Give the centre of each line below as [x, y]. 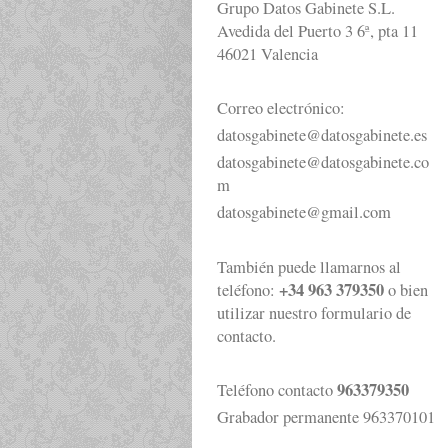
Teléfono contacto [277, 389]
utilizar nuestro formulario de [314, 312]
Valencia [289, 53]
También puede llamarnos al [309, 266]
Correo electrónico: [281, 108]
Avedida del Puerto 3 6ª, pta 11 [317, 30]
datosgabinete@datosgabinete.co [323, 162]
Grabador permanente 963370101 [326, 417]
